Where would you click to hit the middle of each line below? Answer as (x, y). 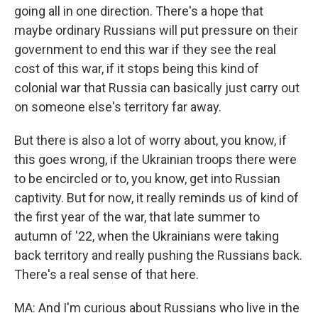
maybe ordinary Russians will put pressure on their (156, 30)
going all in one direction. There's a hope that (139, 11)
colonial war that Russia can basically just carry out (157, 88)
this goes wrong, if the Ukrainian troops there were (155, 159)
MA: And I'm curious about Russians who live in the (157, 308)
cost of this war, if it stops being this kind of (137, 68)
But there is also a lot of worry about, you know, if (150, 140)
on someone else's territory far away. (118, 107)
